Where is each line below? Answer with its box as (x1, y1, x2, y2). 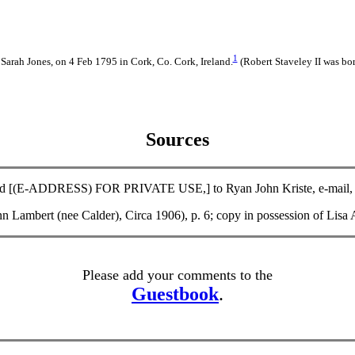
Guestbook (132, 283, 219, 304)
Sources (146, 128, 209, 150)
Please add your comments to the (82, 266, 273, 283)
